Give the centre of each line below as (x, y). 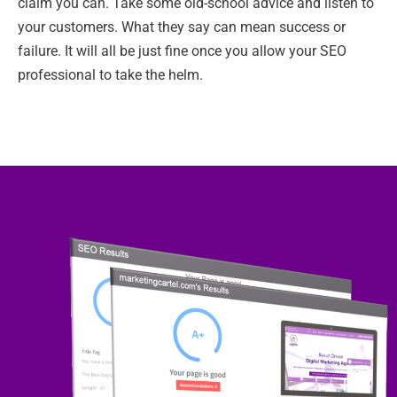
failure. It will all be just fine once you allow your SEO (182, 51)
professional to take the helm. (110, 75)
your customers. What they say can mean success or (182, 27)
